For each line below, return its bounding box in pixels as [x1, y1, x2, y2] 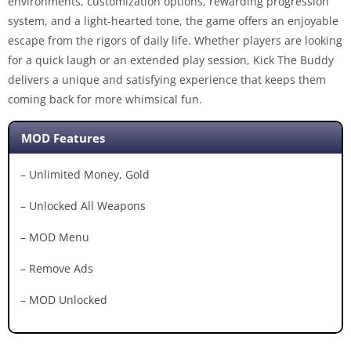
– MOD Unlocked [20, 292, 107, 308]
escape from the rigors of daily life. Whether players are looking [8, 33, 342, 48]
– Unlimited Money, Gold [20, 167, 150, 183]
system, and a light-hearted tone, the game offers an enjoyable [8, 13, 338, 28]
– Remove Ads [20, 261, 93, 277]
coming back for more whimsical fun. [8, 92, 202, 107]
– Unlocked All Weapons [20, 198, 146, 214]
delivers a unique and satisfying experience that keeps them [8, 72, 326, 87]
